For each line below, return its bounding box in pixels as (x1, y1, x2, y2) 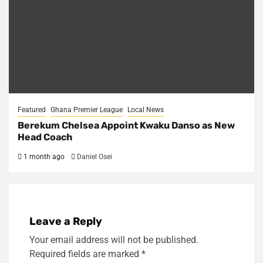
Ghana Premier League (50, 106, 123, 114)
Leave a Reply (29, 215, 102, 228)
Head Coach (18, 131, 72, 143)
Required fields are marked (29, 248, 141, 260)
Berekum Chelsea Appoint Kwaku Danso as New (18, 120, 235, 131)
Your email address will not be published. (29, 234, 198, 246)
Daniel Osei (77, 153, 112, 161)
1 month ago (22, 153, 65, 161)
